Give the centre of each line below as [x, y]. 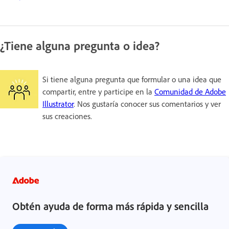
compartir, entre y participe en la [98, 91]
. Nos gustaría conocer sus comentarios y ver [147, 104]
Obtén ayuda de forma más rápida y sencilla [110, 206]
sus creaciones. [67, 116]
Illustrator [58, 104]
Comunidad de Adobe [190, 91]
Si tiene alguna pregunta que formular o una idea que [132, 79]
